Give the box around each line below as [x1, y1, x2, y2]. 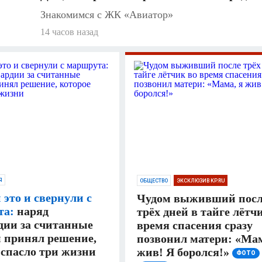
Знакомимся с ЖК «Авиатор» [40, 8, 173, 20]
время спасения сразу [137, 218, 253, 232]
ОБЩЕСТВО [140, 177, 168, 184]
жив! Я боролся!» [137, 245, 229, 258]
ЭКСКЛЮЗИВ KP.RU [177, 177, 225, 184]
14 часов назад [40, 26, 98, 37]
